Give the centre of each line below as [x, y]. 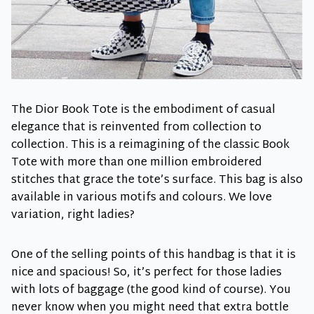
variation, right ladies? [73, 216]
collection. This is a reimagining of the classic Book [150, 146]
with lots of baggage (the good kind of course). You [151, 291]
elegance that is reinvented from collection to [136, 128]
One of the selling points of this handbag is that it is [153, 256]
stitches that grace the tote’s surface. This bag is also [157, 181]
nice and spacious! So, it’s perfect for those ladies [146, 273]
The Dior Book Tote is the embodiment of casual [143, 111]
